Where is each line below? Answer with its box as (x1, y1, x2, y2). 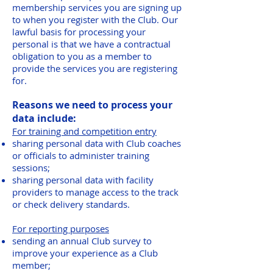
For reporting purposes (12, 222, 109, 235)
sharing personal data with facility (12, 174, 154, 186)
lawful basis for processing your (12, 26, 146, 38)
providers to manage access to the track (12, 186, 179, 198)
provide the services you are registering (12, 62, 177, 74)
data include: (12, 112, 76, 125)
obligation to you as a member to (12, 50, 152, 62)
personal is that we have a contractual (12, 38, 171, 50)
